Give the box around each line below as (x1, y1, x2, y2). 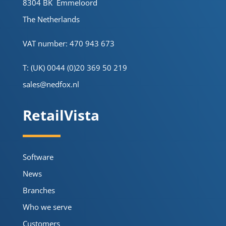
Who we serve (22, 201, 72, 212)
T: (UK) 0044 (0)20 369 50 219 (22, 62, 127, 73)
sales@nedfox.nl (22, 79, 79, 89)
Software (22, 151, 53, 162)
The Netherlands (22, 14, 80, 24)
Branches (22, 185, 55, 195)
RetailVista (22, 105, 99, 125)
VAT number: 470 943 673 (22, 38, 115, 48)
